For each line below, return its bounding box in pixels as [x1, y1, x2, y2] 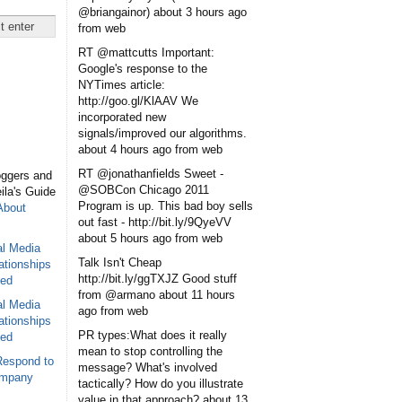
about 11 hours [159, 287, 235, 301]
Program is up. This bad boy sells [78, 198, 253, 213]
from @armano [78, 287, 155, 301]
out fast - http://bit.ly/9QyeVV [78, 214, 232, 229]
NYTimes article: [78, 77, 165, 92]
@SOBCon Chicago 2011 [78, 182, 209, 197]
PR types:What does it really [78, 328, 227, 342]
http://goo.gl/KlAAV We [78, 93, 198, 108]
